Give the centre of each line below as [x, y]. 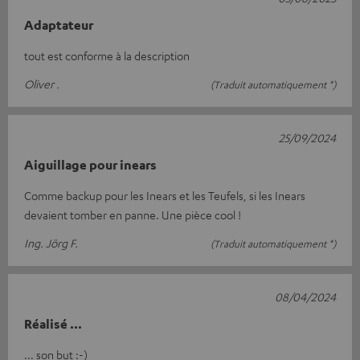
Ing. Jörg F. [51, 243]
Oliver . [42, 84]
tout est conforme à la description [107, 55]
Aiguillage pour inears [90, 165]
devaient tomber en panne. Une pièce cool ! [133, 215]
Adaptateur [59, 25]
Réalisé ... [53, 324]
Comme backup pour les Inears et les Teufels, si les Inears [165, 195]
